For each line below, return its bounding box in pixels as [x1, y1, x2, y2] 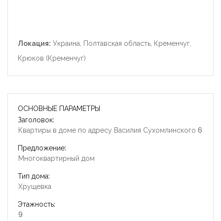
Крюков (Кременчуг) [18, 54, 86, 62]
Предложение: [18, 143, 66, 153]
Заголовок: [18, 114, 54, 125]
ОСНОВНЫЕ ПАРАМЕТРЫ [18, 103, 100, 113]
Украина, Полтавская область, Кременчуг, [51, 39, 191, 47]
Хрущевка [18, 181, 51, 191]
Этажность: [18, 199, 55, 209]
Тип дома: [18, 171, 50, 181]
